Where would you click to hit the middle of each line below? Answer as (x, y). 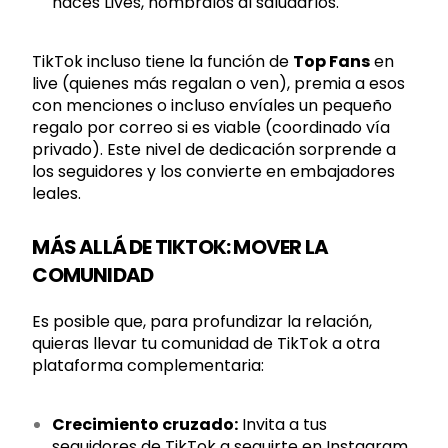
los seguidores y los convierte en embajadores (214, 171)
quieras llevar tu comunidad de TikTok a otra (206, 343)
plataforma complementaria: (148, 365)
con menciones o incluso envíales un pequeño (212, 105)
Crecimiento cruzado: (145, 424)
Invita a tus (283, 424)
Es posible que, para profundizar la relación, (202, 321)
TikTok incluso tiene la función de (163, 61)
